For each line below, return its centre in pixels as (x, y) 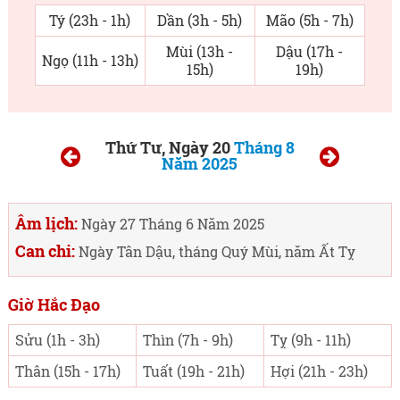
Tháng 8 (264, 147)
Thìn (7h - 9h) (187, 340)
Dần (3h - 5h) (200, 20)
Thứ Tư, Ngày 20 (169, 147)
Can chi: (45, 251)
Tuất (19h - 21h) (193, 371)
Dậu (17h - (310, 51)
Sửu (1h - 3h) (57, 340)
